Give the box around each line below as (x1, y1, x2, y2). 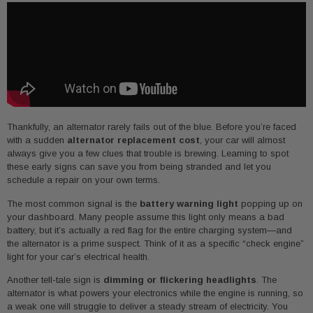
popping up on (238, 198, 303, 209)
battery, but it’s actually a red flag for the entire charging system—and (7, 224, 292, 235)
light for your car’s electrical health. (7, 251, 150, 262)
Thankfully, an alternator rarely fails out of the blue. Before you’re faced (7, 122, 296, 133)
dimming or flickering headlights (103, 274, 256, 285)
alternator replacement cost (67, 135, 200, 146)
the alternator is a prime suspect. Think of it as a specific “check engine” (7, 238, 304, 249)
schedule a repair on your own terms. (7, 175, 160, 186)
